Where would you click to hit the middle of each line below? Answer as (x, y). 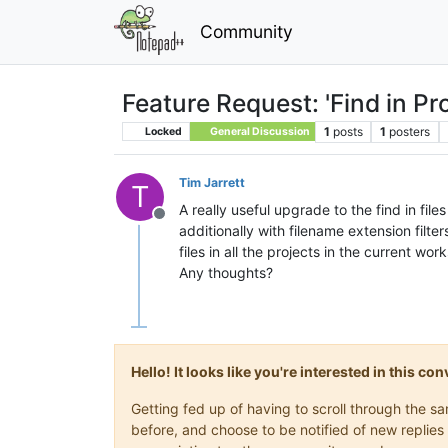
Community (246, 31)
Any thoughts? (226, 272)
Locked (162, 131)
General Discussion (258, 131)
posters (410, 131)
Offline (183, 223)
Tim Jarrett (212, 182)
